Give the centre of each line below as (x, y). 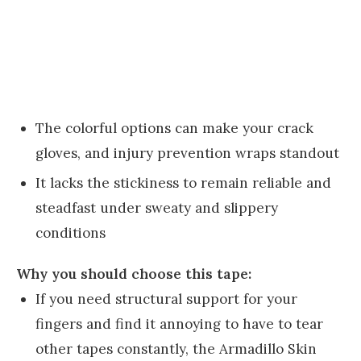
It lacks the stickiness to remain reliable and (183, 183)
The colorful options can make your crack (174, 128)
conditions (71, 233)
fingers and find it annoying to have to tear (179, 324)
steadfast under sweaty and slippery (157, 208)
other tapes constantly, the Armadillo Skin (176, 349)
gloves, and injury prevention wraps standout (187, 153)
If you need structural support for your (166, 299)
